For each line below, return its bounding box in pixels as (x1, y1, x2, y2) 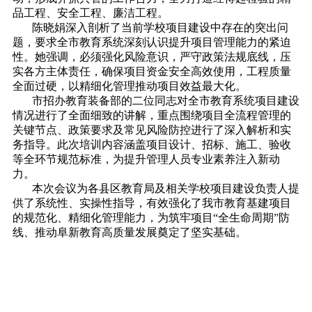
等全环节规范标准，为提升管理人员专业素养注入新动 (12, 153, 280, 165)
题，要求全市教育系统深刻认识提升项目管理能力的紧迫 (12, 36, 291, 48)
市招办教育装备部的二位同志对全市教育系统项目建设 (31, 95, 299, 107)
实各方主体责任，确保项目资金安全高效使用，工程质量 (12, 65, 291, 77)
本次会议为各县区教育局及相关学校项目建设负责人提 (31, 182, 299, 194)
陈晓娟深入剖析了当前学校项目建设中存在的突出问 (31, 22, 288, 33)
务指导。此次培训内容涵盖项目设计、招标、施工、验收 (12, 139, 291, 150)
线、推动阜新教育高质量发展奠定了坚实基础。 (12, 226, 247, 238)
